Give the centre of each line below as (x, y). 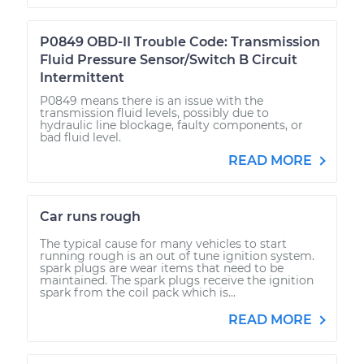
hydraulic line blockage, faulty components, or (171, 125)
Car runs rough (90, 216)
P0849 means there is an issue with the (152, 100)
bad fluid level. (80, 137)
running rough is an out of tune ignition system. (177, 256)
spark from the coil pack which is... (138, 292)
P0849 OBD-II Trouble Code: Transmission (180, 41)
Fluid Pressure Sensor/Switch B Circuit (169, 59)
